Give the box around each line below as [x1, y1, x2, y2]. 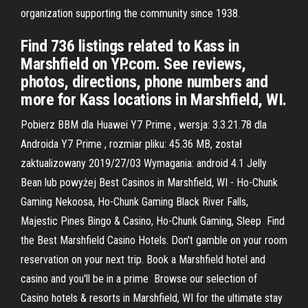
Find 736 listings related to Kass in [21, 36, 239, 56]
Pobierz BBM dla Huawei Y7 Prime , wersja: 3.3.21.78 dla [21, 118, 267, 131]
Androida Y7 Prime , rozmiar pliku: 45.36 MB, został [21, 137, 242, 151]
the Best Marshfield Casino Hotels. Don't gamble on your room [21, 234, 287, 247]
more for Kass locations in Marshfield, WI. [21, 90, 287, 109]
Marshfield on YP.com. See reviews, [21, 54, 246, 74]
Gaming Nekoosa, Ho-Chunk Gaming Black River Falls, [21, 195, 248, 208]
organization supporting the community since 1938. [21, 7, 240, 20]
